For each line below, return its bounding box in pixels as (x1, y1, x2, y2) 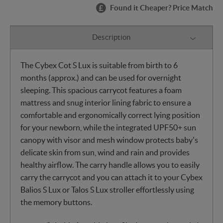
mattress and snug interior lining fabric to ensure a (20, 98, 191, 107)
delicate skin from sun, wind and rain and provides (20, 147, 190, 157)
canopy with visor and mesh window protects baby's (20, 135, 198, 144)
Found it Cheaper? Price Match (110, 3, 213, 12)
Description (92, 33, 130, 42)
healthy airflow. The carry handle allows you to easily (20, 160, 200, 169)
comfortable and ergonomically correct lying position (20, 110, 200, 119)
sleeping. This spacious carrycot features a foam (20, 85, 182, 95)
